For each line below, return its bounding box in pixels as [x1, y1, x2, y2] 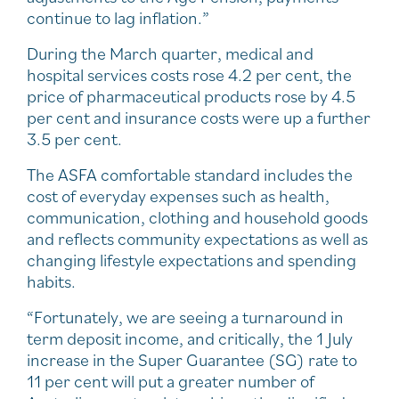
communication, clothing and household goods [27, 205, 368, 229]
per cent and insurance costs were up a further [27, 105, 370, 129]
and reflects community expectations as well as [27, 226, 368, 250]
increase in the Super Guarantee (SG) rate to [27, 347, 357, 371]
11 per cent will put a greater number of [27, 369, 314, 393]
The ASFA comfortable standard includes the [27, 162, 353, 186]
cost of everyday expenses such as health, [27, 183, 330, 208]
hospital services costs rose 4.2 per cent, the [27, 62, 352, 86]
